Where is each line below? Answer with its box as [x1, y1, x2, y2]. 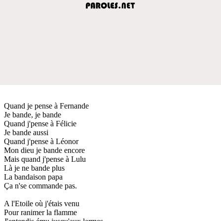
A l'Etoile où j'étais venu [4, 199, 79, 208]
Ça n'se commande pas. [4, 181, 77, 190]
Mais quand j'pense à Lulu [4, 154, 86, 163]
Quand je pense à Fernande [4, 101, 89, 110]
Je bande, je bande [4, 110, 61, 119]
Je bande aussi [4, 128, 48, 137]
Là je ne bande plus [4, 163, 65, 172]
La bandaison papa [4, 172, 63, 181]
